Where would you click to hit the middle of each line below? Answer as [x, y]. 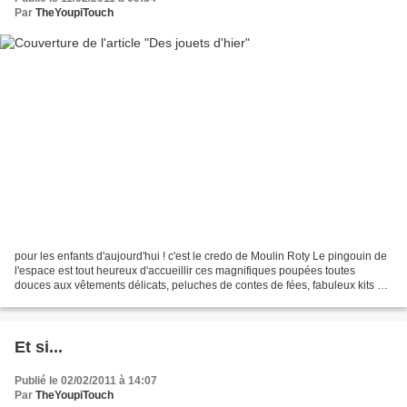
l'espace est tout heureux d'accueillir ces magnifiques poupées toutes [185, 270]
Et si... [39, 347]
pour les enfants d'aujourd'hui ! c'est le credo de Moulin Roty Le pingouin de [201, 256]
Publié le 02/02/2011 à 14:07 [86, 380]
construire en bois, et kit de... [84, 299]
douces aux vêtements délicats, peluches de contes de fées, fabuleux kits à [199, 285]
